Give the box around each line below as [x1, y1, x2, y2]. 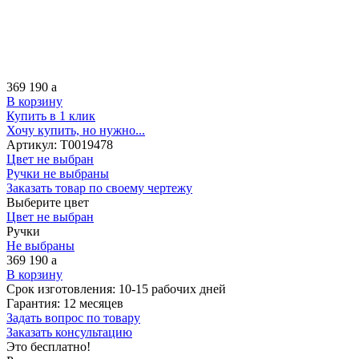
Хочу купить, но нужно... [6, 123, 145, 137]
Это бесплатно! [6, 339, 91, 353]
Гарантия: [6, 296, 63, 310]
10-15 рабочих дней [119, 281, 226, 296]
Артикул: [6, 137, 57, 151]
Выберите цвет [6, 195, 89, 209]
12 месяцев [63, 296, 123, 310]
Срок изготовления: [6, 281, 119, 296]
